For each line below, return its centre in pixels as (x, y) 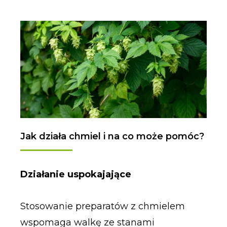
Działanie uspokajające (75, 174)
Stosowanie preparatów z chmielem (102, 206)
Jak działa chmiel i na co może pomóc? (112, 136)
